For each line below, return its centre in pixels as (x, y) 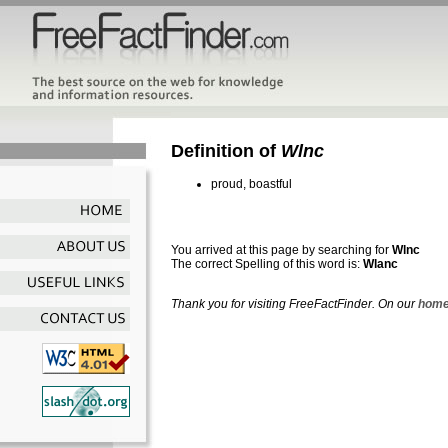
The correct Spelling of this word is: (267, 263)
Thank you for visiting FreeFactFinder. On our (294, 303)
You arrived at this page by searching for (281, 249)
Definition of (226, 150)
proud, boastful (251, 183)
